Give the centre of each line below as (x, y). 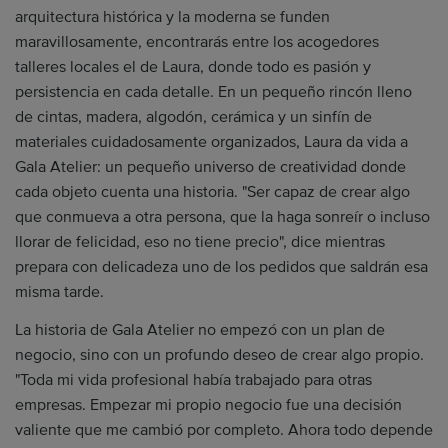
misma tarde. (59, 292)
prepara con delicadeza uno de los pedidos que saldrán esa (221, 267)
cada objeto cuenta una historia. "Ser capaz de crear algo (212, 192)
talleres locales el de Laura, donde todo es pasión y (193, 67)
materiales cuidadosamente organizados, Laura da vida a (211, 142)
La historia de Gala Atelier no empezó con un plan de (200, 329)
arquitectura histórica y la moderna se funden (172, 17)
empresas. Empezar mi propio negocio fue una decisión (208, 404)
